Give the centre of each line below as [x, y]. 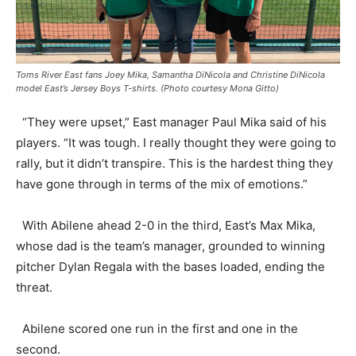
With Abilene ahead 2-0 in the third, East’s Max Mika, [166, 225]
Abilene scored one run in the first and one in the [157, 328]
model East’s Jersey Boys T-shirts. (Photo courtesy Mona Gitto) [147, 88]
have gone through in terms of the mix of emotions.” [176, 184]
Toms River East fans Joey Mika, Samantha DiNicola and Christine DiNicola [170, 74]
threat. [34, 287]
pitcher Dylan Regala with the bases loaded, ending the [170, 266]
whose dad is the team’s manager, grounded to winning [170, 246]
